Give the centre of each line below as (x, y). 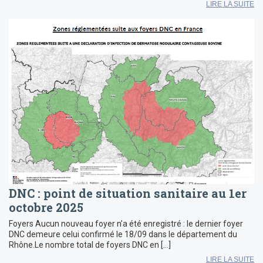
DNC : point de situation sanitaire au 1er (128, 193)
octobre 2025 (46, 208)
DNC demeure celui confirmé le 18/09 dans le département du (123, 235)
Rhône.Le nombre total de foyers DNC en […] (90, 245)
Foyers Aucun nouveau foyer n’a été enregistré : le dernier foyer (126, 224)
